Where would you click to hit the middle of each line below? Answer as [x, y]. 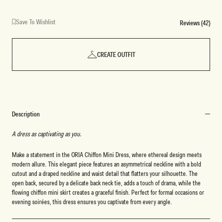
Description [26, 114]
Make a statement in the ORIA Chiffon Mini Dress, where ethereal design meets [107, 154]
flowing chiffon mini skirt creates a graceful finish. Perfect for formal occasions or [108, 192]
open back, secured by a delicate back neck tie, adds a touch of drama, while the [106, 183]
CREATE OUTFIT [116, 55]
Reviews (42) [195, 23]
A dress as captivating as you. [47, 134]
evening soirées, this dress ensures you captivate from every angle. [92, 201]
